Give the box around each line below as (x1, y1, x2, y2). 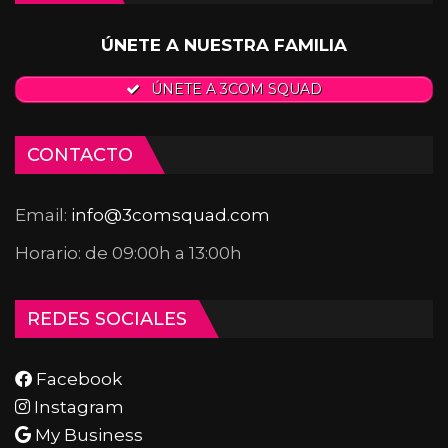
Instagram (30, 396, 124, 417)
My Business (31, 424, 143, 445)
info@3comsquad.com (71, 204, 270, 225)
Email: (15, 204, 71, 225)
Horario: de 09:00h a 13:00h (15, 242, 242, 263)
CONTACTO (27, 143, 133, 166)
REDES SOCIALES (27, 307, 187, 330)
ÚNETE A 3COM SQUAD (147, 80, 322, 99)
